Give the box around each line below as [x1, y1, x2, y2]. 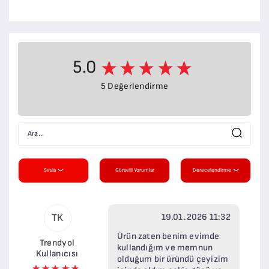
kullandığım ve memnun [117, 241, 213, 253]
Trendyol [39, 237, 75, 249]
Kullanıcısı [35, 247, 79, 259]
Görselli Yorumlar [115, 167, 154, 174]
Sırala [43, 167, 56, 174]
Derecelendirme [192, 167, 231, 174]
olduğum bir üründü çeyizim [117, 253, 229, 265]
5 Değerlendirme [100, 80, 169, 92]
